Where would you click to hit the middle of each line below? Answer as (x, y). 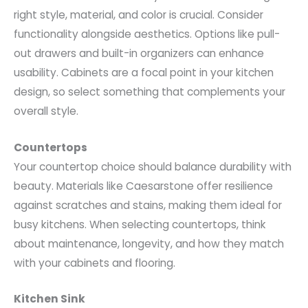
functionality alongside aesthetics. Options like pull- (147, 34)
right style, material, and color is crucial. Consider (139, 14)
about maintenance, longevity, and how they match (149, 243)
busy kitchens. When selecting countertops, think (140, 224)
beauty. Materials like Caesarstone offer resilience (143, 186)
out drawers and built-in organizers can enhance (139, 53)
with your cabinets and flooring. (95, 263)
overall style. (46, 111)
